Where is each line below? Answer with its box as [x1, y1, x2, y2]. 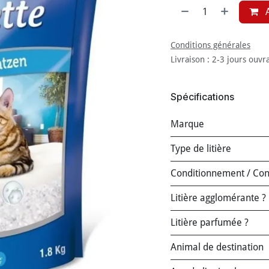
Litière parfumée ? [171, 217, 249, 228]
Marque [171, 118, 204, 130]
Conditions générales [171, 40, 250, 50]
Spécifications [171, 90, 234, 103]
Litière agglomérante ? [171, 192, 266, 204]
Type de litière [171, 143, 231, 154]
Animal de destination [171, 241, 264, 253]
